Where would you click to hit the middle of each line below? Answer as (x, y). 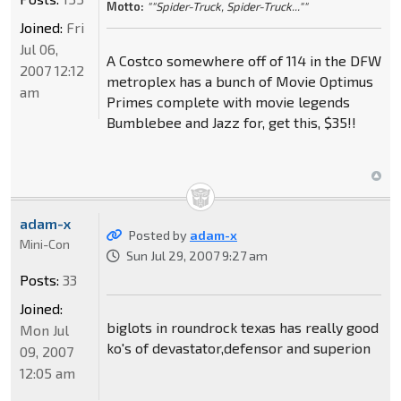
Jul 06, (39, 49)
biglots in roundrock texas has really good (242, 328)
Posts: (39, 280)
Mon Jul (44, 330)
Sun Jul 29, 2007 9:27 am (196, 256)
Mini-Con (45, 244)
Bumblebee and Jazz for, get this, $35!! (231, 123)
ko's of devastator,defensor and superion (238, 348)
